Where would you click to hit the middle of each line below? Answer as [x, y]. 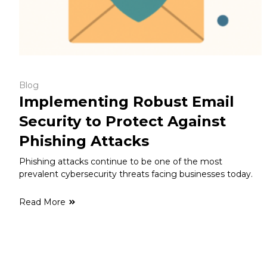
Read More [42, 202]
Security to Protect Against [122, 121]
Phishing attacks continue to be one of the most [121, 161]
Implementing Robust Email [127, 101]
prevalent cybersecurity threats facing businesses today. [136, 174]
